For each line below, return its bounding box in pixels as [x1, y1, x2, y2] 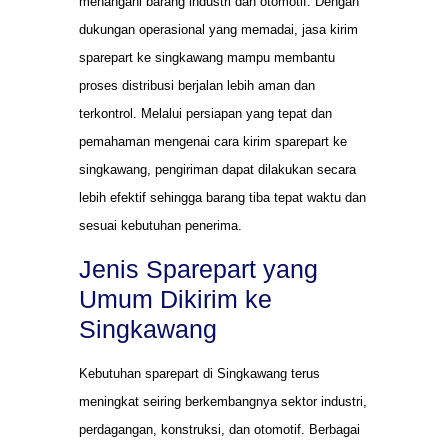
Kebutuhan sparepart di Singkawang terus [79, 366, 320, 382]
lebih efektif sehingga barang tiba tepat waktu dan [79, 189, 366, 205]
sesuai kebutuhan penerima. [79, 217, 242, 233]
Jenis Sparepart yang [79, 255, 318, 284]
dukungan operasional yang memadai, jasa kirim [79, 21, 358, 37]
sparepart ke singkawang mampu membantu [79, 49, 335, 65]
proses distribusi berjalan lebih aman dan [79, 77, 315, 93]
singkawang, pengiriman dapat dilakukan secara [79, 161, 356, 177]
